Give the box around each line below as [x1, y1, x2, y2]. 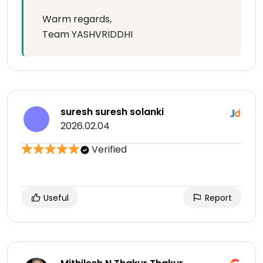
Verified [89, 143, 127, 157]
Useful [41, 192, 69, 204]
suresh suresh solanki [60, 105, 164, 119]
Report [203, 192, 232, 204]
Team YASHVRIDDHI [42, 28, 133, 42]
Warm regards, [42, 12, 112, 26]
